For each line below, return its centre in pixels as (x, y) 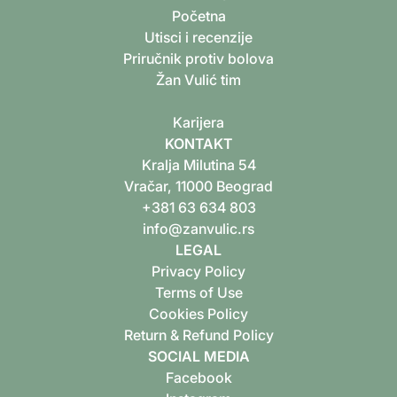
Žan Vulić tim (198, 79)
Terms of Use (198, 292)
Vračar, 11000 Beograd (198, 186)
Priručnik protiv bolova (198, 58)
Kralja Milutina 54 (198, 164)
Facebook (198, 377)
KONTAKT (198, 143)
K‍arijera (198, 122)
